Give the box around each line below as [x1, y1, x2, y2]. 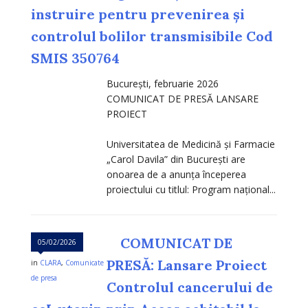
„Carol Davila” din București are [107, 153, 245, 166]
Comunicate [65, 258, 104, 268]
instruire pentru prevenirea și [31, 5, 245, 23]
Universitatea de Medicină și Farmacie [107, 137, 275, 151]
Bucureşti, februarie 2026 [107, 77, 224, 91]
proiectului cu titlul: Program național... [107, 183, 276, 197]
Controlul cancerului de [107, 278, 273, 296]
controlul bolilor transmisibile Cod [31, 27, 273, 45]
